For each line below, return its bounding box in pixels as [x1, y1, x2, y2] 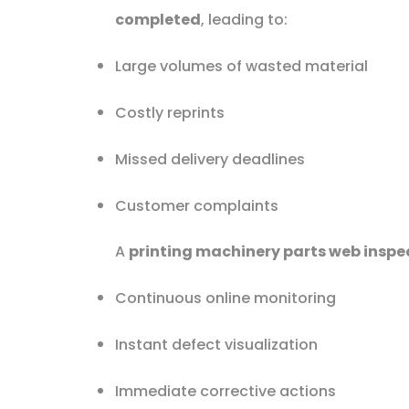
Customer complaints [114, 194, 278, 216]
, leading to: [200, 8, 288, 30]
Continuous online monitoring [114, 287, 336, 309]
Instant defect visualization [114, 333, 318, 355]
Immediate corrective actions [114, 380, 336, 402]
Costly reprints [114, 101, 225, 123]
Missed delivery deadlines [114, 148, 305, 170]
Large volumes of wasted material [114, 55, 368, 77]
